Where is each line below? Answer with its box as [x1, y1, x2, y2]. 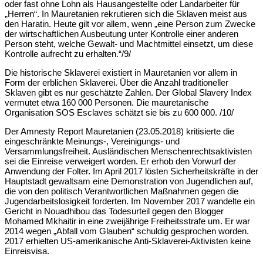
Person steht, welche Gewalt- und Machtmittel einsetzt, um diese [5, 38, 253, 49]
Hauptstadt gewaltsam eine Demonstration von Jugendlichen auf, [5, 176, 253, 187]
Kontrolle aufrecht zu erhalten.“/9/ [5, 48, 131, 59]
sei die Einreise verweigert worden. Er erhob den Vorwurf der [5, 156, 236, 167]
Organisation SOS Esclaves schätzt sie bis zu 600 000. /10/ [5, 107, 234, 117]
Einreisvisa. [5, 246, 49, 257]
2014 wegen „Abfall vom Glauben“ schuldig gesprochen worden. [5, 226, 249, 237]
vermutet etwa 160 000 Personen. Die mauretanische [5, 97, 208, 107]
